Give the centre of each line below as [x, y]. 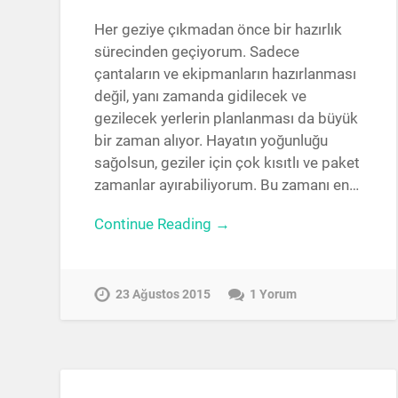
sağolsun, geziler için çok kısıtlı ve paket [227, 163]
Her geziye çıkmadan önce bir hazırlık [219, 30]
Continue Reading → [163, 224]
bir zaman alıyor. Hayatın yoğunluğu [211, 141]
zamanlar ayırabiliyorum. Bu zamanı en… [227, 185]
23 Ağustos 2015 [163, 294]
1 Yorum [274, 294]
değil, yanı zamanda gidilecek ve [201, 96]
